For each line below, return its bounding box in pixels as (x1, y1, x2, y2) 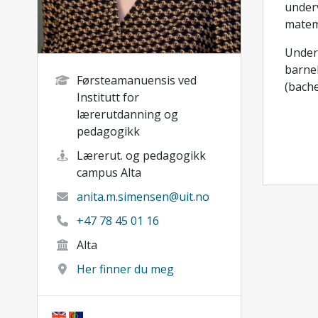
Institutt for (77, 89, 139, 105)
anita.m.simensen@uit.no (77, 188, 209, 204)
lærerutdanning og (77, 106, 178, 122)
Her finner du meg (77, 261, 174, 277)
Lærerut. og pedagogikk (77, 147, 206, 163)
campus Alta (77, 164, 141, 180)
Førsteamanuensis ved (77, 72, 197, 88)
